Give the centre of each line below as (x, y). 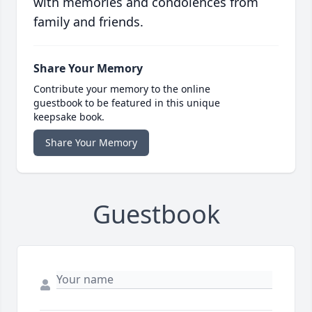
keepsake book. (69, 117)
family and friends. (88, 22)
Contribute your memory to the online (122, 89)
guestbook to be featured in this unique (127, 103)
